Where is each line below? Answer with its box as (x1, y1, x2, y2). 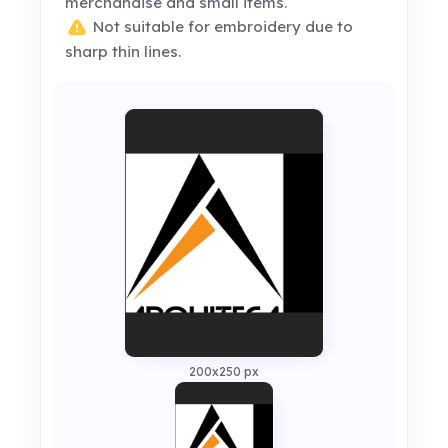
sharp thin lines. (65, 42, 182, 62)
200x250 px (189, 364, 259, 380)
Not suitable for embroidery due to (89, 17, 354, 37)
